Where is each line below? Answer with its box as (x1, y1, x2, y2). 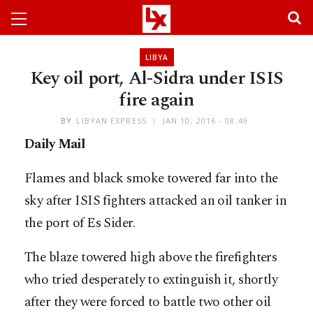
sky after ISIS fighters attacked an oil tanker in (24, 191, 287, 212)
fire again (119, 86, 194, 114)
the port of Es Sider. (24, 213, 136, 234)
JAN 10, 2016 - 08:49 (162, 115, 248, 126)
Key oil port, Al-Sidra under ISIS (29, 64, 284, 92)
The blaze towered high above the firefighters (24, 247, 277, 268)
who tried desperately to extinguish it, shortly (24, 270, 278, 291)
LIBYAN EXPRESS (76, 115, 147, 126)
